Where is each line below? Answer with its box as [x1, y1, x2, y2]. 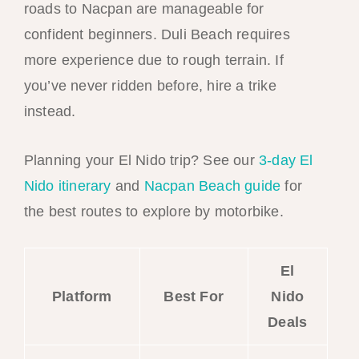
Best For [163, 288, 224, 305]
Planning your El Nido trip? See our [23, 151, 259, 168]
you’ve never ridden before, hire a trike [23, 78, 276, 95]
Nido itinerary [23, 177, 111, 194]
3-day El [258, 151, 313, 168]
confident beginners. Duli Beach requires [23, 26, 290, 43]
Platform [51, 288, 112, 305]
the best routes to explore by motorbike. [23, 203, 284, 220]
